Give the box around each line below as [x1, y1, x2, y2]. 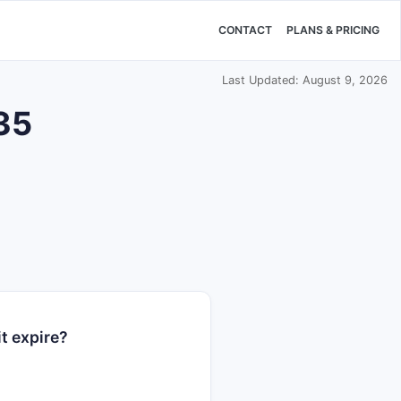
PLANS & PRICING [286, 23, 380, 38]
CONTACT [218, 23, 272, 38]
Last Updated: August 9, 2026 [222, 73, 388, 87]
